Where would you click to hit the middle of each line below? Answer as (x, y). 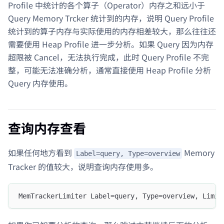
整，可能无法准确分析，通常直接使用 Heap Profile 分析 (109, 70)
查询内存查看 (47, 127)
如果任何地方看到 (41, 152)
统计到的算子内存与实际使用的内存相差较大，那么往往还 (112, 31)
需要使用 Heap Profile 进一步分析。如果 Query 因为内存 (111, 44)
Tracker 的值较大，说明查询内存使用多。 (83, 167)
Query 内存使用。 (40, 83)
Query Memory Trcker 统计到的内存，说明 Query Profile (111, 18)
